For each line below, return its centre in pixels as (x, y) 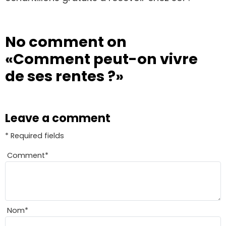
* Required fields (35, 136)
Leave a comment (58, 118)
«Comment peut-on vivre (101, 59)
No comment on (66, 42)
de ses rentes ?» (64, 76)
